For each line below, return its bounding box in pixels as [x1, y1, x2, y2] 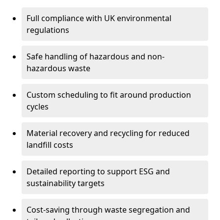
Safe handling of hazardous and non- [27, 51, 165, 62]
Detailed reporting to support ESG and [27, 166, 170, 177]
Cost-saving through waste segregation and [27, 204, 190, 215]
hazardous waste [27, 63, 90, 74]
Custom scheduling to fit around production [27, 89, 191, 100]
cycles [27, 101, 49, 112]
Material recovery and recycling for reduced [27, 128, 190, 138]
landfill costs [27, 139, 73, 150]
